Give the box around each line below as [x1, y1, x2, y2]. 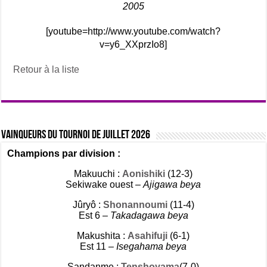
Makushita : [77, 231, 128, 241]
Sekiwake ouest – [66, 179, 144, 190]
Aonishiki [122, 169, 168, 179]
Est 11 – [80, 241, 117, 252]
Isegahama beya [116, 241, 187, 252]
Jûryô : [72, 200, 103, 210]
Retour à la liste [13, 64, 80, 74]
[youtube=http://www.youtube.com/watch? [46, 26, 221, 36]
